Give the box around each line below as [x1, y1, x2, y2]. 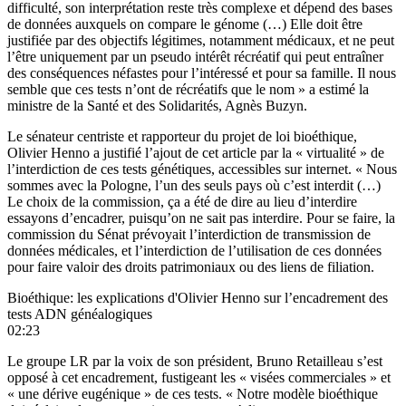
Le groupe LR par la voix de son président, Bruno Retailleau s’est [7, 353, 382, 369]
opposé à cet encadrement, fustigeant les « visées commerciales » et [7, 369, 391, 385]
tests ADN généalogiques [7, 305, 152, 322]
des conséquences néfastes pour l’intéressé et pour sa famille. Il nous [7, 64, 396, 81]
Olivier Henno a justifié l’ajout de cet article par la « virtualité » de [7, 144, 384, 160]
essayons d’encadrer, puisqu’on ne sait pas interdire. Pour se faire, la [7, 209, 395, 226]
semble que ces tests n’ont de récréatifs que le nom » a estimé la [7, 81, 369, 97]
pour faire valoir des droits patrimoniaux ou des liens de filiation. [7, 258, 374, 275]
